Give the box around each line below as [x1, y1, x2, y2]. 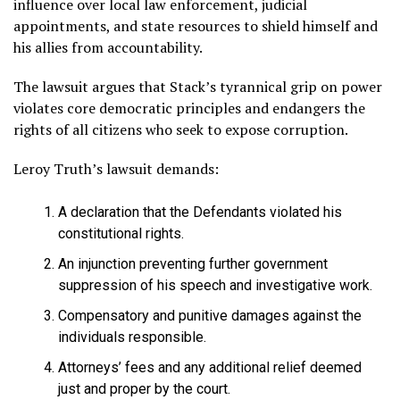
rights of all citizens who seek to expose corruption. [13, 119, 348, 139]
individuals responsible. [58, 328, 206, 346]
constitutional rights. [58, 224, 184, 242]
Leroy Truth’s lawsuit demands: [13, 158, 219, 179]
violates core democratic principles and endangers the [13, 97, 365, 118]
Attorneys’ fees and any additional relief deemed [58, 358, 362, 376]
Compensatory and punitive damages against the [58, 306, 362, 324]
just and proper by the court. [58, 379, 230, 397]
